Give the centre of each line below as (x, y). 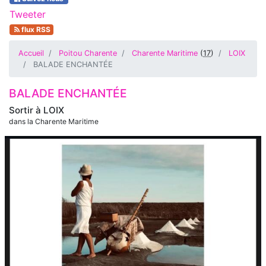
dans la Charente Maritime (54, 121)
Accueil (31, 53)
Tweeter (28, 14)
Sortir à (26, 110)
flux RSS (35, 29)
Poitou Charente (88, 53)
